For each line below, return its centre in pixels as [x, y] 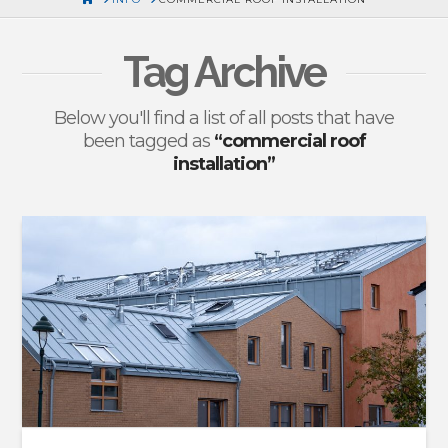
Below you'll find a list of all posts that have [224, 118]
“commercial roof [289, 141]
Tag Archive [224, 73]
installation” [224, 164]
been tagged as [148, 141]
